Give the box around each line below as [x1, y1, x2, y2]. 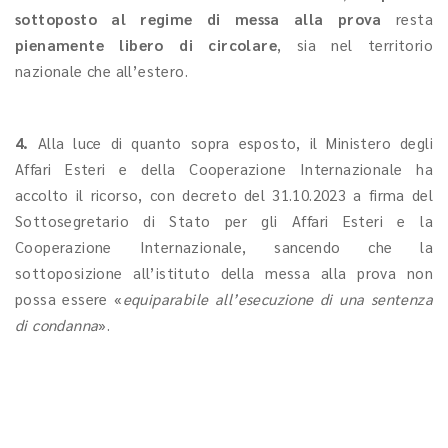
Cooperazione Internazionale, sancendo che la [15, 237, 433, 256]
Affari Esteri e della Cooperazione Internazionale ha [15, 159, 433, 178]
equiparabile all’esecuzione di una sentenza [122, 289, 433, 308]
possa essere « [15, 289, 123, 308]
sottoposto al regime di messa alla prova [15, 9, 396, 28]
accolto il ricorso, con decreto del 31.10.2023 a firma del [15, 185, 433, 204]
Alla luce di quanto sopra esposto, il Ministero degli [28, 133, 433, 152]
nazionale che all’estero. [15, 61, 188, 80]
